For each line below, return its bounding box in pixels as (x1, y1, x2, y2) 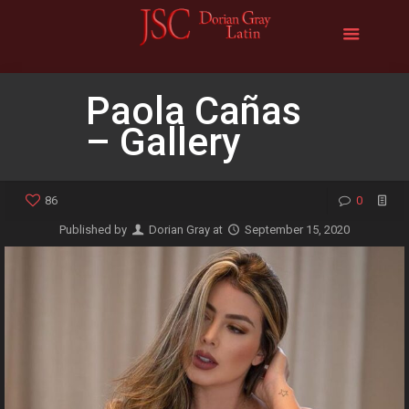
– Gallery (86, 120, 241, 164)
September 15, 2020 (245, 223, 351, 236)
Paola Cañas (86, 89, 301, 133)
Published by (58, 223, 130, 236)
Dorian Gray (149, 223, 210, 236)
